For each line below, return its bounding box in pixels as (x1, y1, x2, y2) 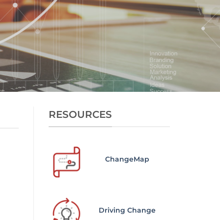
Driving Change (99, 206, 156, 215)
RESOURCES (48, 109, 112, 120)
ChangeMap (105, 155, 150, 164)
